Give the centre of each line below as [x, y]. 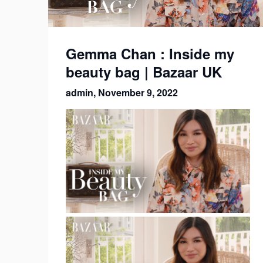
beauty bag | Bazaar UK [144, 72]
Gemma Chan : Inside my [150, 54]
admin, [82, 93]
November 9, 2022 [138, 93]
